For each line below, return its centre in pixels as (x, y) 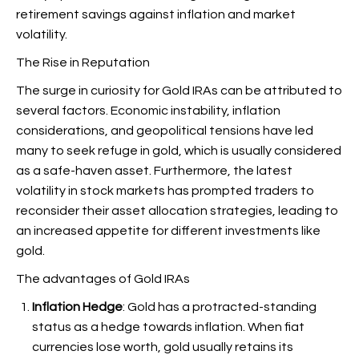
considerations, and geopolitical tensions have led (165, 131)
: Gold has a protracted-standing (220, 307)
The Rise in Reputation (83, 63)
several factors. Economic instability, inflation (148, 111)
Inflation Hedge (77, 307)
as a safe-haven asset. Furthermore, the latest (154, 171)
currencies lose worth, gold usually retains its (163, 347)
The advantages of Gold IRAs (103, 279)
